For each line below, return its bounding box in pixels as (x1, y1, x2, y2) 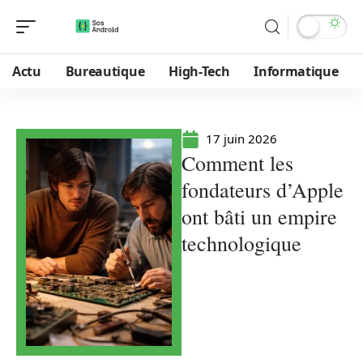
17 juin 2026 (206, 130, 277, 147)
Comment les (181, 149, 293, 177)
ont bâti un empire (181, 203, 337, 230)
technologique (181, 229, 301, 257)
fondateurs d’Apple (181, 176, 344, 203)
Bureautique (65, 62, 145, 80)
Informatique (254, 62, 339, 80)
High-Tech (169, 62, 230, 80)
